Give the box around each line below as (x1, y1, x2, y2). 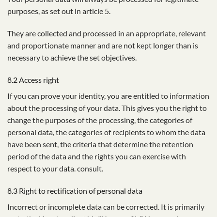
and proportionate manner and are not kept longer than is (7, 41, 198, 50)
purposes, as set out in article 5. (7, 6, 110, 16)
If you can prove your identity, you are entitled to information (7, 91, 209, 100)
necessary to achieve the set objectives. (7, 53, 137, 62)
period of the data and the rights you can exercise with (7, 151, 186, 161)
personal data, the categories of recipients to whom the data (7, 127, 205, 137)
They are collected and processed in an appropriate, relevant (7, 29, 206, 38)
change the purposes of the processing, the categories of (7, 115, 192, 124)
